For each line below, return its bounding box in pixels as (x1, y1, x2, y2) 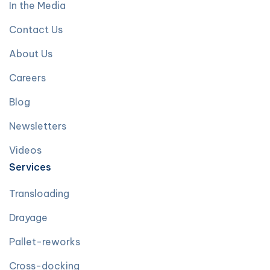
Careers (9, 72, 46, 84)
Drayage (9, 212, 48, 224)
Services (9, 161, 51, 173)
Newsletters (9, 120, 66, 132)
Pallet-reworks (9, 236, 80, 248)
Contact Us (9, 24, 63, 36)
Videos (9, 144, 42, 156)
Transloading (9, 187, 69, 199)
